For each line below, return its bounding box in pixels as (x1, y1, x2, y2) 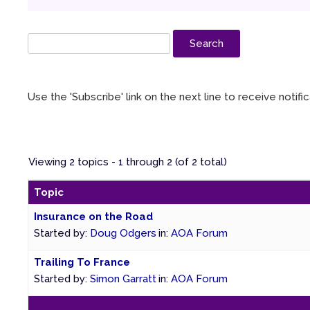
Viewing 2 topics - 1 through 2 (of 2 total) (28, 155, 227, 168)
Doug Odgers (90, 226, 156, 239)
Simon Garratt (90, 272, 156, 285)
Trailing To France (34, 255, 130, 268)
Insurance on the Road (34, 210, 153, 223)
